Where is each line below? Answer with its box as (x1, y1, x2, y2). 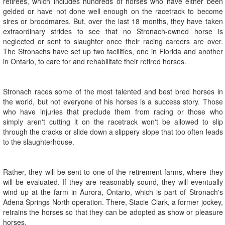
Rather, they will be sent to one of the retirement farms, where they (3, 167, 223, 177)
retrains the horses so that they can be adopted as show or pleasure (3, 207, 223, 217)
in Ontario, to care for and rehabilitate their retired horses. (3, 56, 186, 67)
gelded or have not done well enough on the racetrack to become (3, 6, 223, 17)
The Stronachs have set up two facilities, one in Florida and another (3, 46, 223, 57)
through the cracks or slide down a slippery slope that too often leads (3, 127, 223, 137)
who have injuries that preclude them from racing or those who (3, 106, 223, 117)
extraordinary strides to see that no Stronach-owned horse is (3, 26, 223, 37)
